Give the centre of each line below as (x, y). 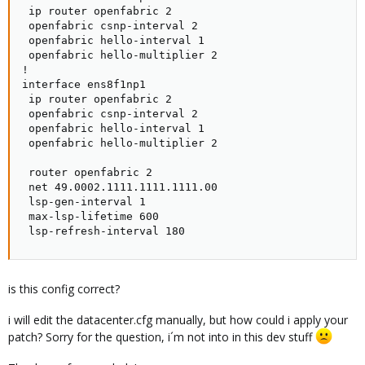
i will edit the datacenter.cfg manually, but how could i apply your (178, 320)
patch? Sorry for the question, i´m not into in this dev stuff (162, 336)
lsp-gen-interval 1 (84, 202)
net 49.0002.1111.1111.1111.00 (120, 187)
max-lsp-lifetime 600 (90, 216)
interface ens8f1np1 (84, 84)
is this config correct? (64, 289)
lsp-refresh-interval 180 (103, 231)
